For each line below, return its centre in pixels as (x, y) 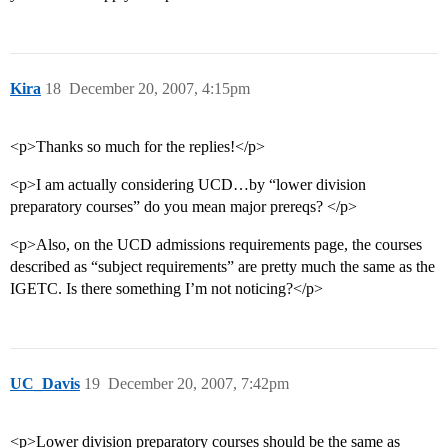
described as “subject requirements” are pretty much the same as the (222, 267)
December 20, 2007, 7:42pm (198, 384)
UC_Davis (45, 384)
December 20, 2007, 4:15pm (159, 89)
